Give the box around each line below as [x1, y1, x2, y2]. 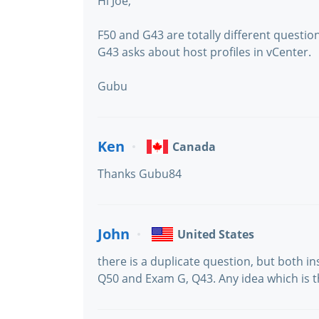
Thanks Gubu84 [98, 166, 182, 182]
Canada [172, 139, 216, 155]
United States [177, 226, 254, 242]
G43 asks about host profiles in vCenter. [98, 44, 311, 60]
